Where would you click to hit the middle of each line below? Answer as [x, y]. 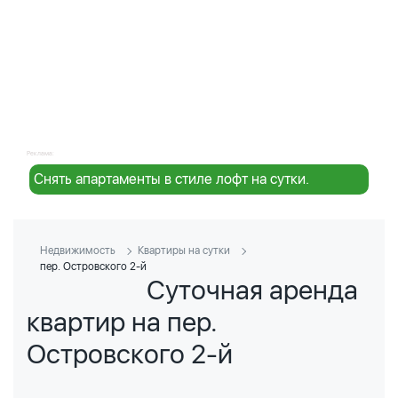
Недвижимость [78, 251]
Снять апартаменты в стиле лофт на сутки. [171, 179]
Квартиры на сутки [184, 251]
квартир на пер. [122, 322]
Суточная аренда [252, 290]
